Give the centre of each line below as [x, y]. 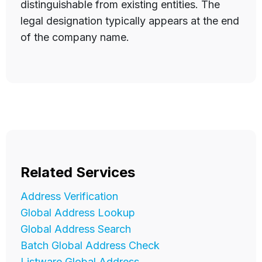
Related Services [78, 173]
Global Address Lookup [78, 213]
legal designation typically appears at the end [130, 21]
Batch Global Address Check [90, 246]
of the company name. [75, 37]
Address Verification [69, 196]
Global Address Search [76, 229]
